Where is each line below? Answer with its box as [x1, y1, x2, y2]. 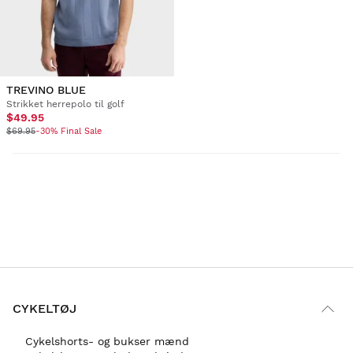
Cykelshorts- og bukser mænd [25, 334, 189, 347]
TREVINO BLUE [6, 83, 86, 96]
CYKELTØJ [13, 301, 76, 317]
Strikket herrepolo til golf [6, 98, 124, 110]
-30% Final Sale [35, 125, 102, 136]
